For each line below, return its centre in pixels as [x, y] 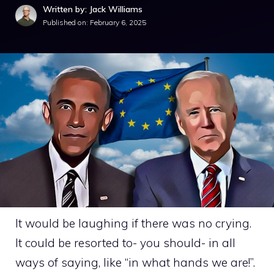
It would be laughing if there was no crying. [133, 223]
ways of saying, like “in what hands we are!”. [135, 262]
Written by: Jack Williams [93, 9]
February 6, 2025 [118, 22]
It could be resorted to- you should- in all [125, 243]
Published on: [66, 22]
